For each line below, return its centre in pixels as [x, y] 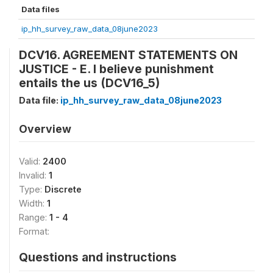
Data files [41, 9]
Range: [34, 217]
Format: [34, 231]
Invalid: [34, 175]
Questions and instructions [98, 257]
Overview [45, 129]
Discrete [63, 189]
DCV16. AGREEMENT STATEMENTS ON [128, 55]
